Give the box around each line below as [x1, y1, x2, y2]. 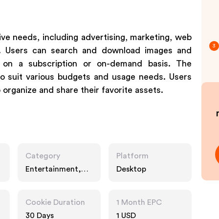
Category [25, 152, 60, 160]
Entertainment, [25, 165, 81, 173]
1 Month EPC [116, 198, 162, 206]
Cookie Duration [25, 198, 85, 206]
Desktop [116, 165, 146, 173]
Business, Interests [25, 175, 92, 182]
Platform [116, 152, 149, 160]
